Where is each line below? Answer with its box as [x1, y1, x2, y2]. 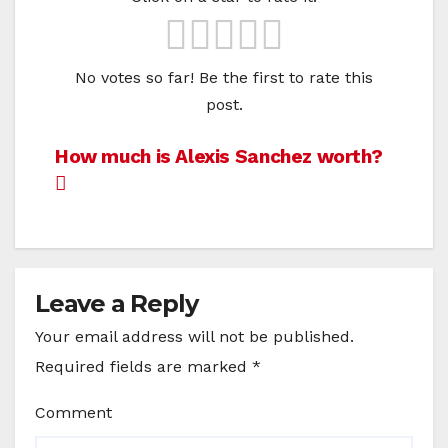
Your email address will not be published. [35, 326, 354, 346]
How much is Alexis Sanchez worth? [55, 144, 383, 168]
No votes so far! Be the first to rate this [75, 67, 373, 87]
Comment [35, 402, 112, 422]
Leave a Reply [35, 288, 198, 318]
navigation [54, 184, 216, 224]
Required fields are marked [35, 356, 252, 376]
